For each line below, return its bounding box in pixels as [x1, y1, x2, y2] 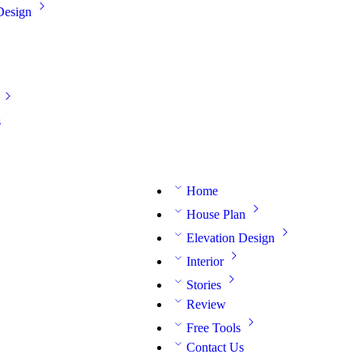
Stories [186, 277, 221, 292]
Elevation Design [186, 230, 275, 245]
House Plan [186, 207, 246, 221]
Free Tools [186, 320, 241, 335]
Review [186, 297, 226, 311]
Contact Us [186, 340, 244, 354]
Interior [186, 254, 224, 268]
